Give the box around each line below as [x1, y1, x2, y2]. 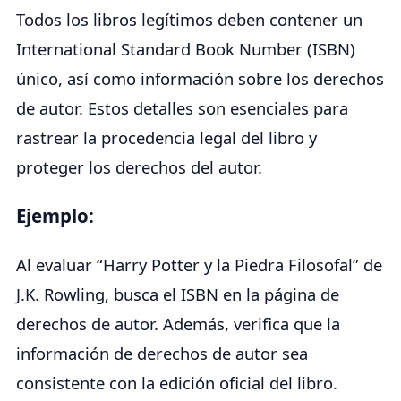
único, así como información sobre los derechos [16, 67, 384, 90]
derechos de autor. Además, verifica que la [16, 312, 340, 336]
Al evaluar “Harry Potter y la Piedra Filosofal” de [16, 253, 382, 277]
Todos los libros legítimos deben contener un [16, 8, 363, 31]
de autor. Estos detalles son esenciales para [16, 97, 348, 120]
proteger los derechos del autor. [16, 156, 262, 179]
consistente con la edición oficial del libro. [16, 371, 337, 395]
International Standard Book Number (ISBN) [16, 38, 355, 61]
